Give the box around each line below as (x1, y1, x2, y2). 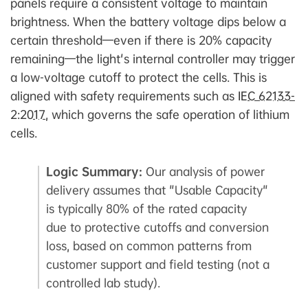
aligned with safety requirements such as (10, 89, 238, 104)
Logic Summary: (46, 164, 142, 179)
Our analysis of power (142, 164, 265, 179)
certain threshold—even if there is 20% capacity (10, 33, 272, 48)
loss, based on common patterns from (46, 239, 252, 254)
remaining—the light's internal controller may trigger (10, 52, 295, 67)
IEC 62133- (238, 89, 295, 104)
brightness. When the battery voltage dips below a (10, 14, 286, 30)
